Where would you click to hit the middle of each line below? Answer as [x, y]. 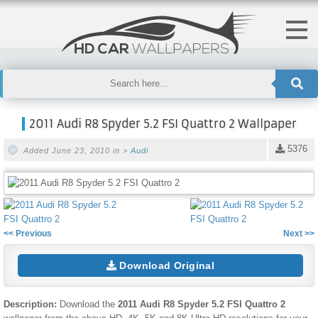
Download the [89, 304]
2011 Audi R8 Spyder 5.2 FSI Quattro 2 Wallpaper [163, 124]
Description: [32, 304]
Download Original [166, 265]
